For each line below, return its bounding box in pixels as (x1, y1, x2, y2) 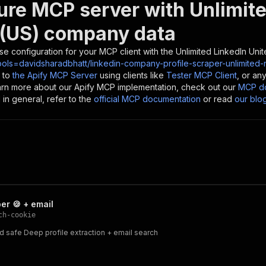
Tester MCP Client (166, 70, 237, 80)
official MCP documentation (94, 94, 201, 104)
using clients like (100, 70, 164, 80)
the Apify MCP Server (12, 70, 97, 80)
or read (203, 94, 232, 104)
